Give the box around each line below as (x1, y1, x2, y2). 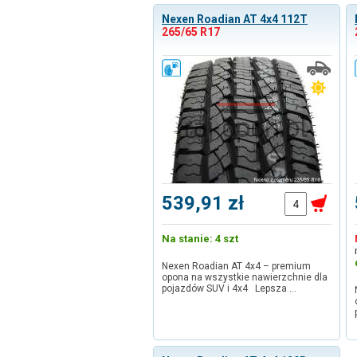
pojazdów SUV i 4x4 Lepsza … (162, 283, 296, 294)
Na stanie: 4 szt (162, 233, 238, 245)
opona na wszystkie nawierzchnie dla (162, 272, 328, 283)
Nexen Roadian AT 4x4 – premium (162, 261, 311, 272)
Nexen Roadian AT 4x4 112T (162, 13, 308, 25)
